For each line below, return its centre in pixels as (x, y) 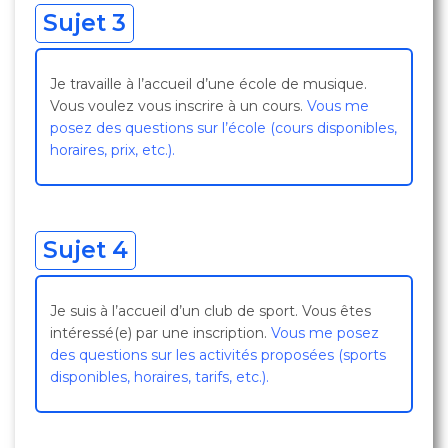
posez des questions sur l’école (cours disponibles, (223, 128)
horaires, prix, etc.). (112, 150)
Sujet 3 (84, 23)
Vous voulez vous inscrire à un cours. (178, 106)
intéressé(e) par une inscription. (160, 333)
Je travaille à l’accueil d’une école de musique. (208, 84)
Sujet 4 (85, 250)
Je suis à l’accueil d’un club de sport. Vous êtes (210, 311)
